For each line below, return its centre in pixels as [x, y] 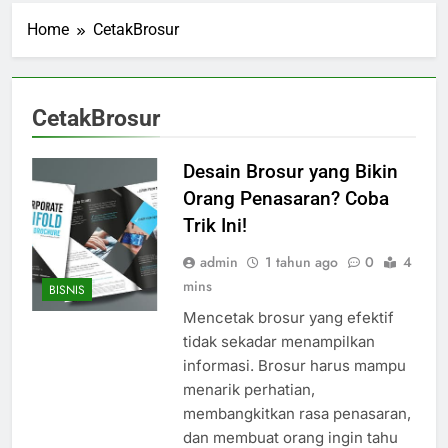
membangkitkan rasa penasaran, [296, 413]
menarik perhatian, [248, 389]
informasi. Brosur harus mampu [294, 365]
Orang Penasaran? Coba [285, 198]
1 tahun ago [301, 261]
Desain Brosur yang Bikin [290, 171]
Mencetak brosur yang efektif [288, 317]
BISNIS [67, 290]
